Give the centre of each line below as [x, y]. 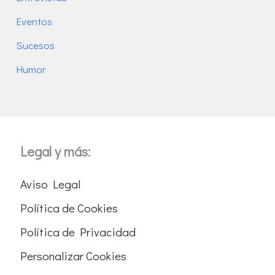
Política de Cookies [69, 207]
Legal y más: [56, 151]
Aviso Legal [51, 184]
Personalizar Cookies [74, 255]
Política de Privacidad [78, 231]
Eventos [34, 21]
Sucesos [36, 45]
